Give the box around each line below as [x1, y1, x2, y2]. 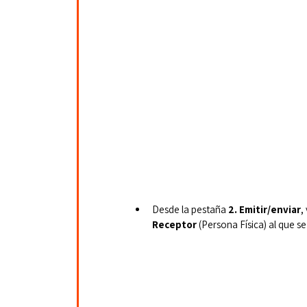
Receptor [152, 217, 197, 231]
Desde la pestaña [152, 202, 226, 216]
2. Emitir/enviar [226, 202, 301, 216]
